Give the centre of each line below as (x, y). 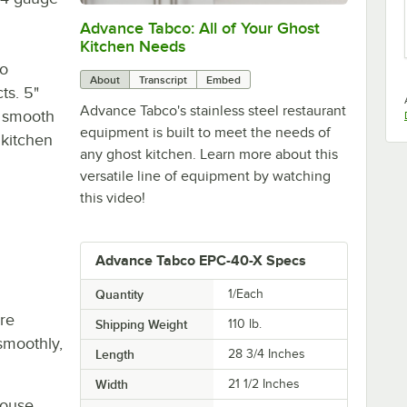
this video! (112, 198)
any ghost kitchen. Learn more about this (208, 154)
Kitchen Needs (132, 46)
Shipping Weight (141, 324)
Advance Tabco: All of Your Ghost (199, 28)
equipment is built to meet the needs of (205, 132)
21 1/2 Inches (264, 383)
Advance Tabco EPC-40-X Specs (200, 260)
